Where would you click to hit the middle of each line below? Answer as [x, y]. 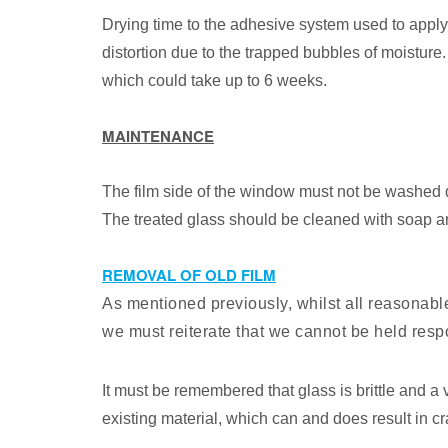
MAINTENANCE [158, 136]
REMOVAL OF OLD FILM [189, 275]
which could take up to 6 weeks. [214, 80]
